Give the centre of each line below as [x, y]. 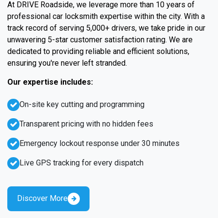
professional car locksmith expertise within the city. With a [106, 16]
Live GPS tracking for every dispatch [82, 163]
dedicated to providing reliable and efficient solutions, [98, 51]
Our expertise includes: [50, 82]
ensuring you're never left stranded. [67, 63]
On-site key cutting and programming [82, 104]
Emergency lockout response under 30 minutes [100, 143]
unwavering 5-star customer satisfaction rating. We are [100, 39]
